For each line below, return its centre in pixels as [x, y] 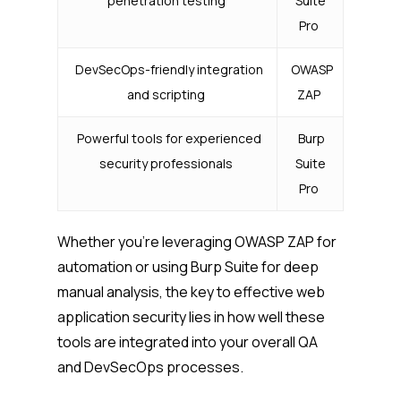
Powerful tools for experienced [167, 139]
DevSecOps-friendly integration [167, 70]
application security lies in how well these [191, 317]
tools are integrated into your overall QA [188, 342]
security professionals [167, 164]
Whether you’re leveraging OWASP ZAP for [197, 242]
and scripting [167, 95]
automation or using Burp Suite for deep [188, 267]
